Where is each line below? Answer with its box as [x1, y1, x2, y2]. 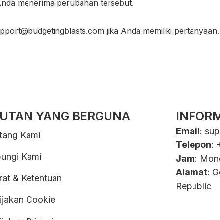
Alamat [175, 167, 207, 177]
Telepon [175, 139, 211, 150]
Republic [175, 181, 211, 191]
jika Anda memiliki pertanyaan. [104, 26, 219, 36]
